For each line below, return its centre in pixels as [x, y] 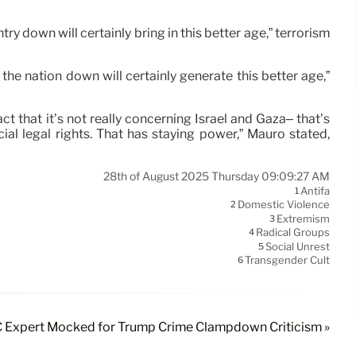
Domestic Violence [284, 205]
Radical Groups [293, 232]
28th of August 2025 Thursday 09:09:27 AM [217, 177]
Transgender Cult [287, 260]
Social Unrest [298, 247]
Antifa [315, 191]
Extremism [303, 219]
